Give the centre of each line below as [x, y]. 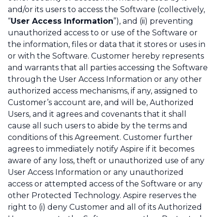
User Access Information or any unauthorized [96, 172]
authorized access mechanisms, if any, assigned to [103, 91]
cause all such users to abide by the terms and [98, 126]
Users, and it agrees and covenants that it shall [97, 114]
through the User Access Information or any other [105, 79]
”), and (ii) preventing [153, 21]
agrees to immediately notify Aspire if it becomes [101, 149]
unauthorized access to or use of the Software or [103, 33]
